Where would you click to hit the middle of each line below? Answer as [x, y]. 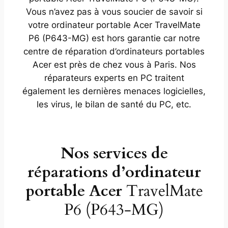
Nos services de [114, 153]
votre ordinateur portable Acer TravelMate [114, 25]
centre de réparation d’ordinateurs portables [114, 51]
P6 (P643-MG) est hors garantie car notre [114, 38]
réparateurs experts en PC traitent [114, 78]
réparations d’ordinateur [114, 172]
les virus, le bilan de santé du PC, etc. [114, 104]
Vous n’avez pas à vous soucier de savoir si [114, 11]
